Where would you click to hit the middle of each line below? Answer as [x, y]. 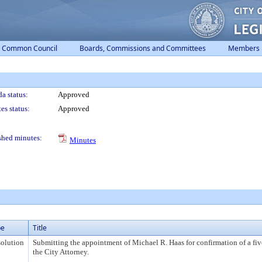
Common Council [30, 48]
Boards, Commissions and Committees [143, 48]
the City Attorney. [61, 252]
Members [244, 48]
